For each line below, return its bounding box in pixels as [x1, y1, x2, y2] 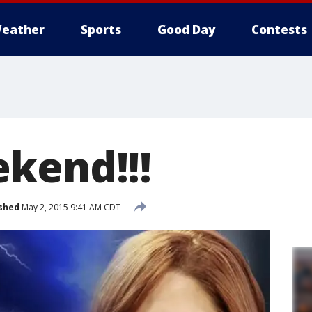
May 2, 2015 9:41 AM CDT [19, 201, 120, 213]
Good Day [157, 22, 215, 38]
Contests [251, 22, 307, 38]
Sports [81, 22, 121, 38]
